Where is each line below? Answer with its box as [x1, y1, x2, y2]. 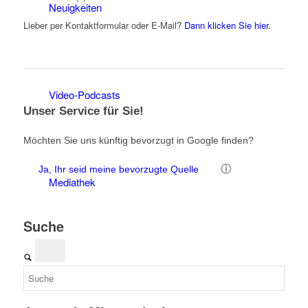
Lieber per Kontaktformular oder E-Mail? [23, 19, 184, 32]
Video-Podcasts [48, 87, 120, 102]
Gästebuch [48, 262, 98, 276]
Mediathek [48, 175, 96, 189]
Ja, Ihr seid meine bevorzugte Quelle [38, 164, 199, 175]
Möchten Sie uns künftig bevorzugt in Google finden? [23, 135, 254, 146]
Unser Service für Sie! [23, 104, 144, 118]
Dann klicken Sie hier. [184, 19, 271, 32]
